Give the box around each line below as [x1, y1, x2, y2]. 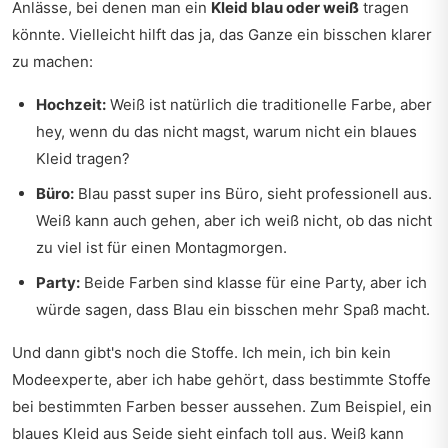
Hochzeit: [36, 95, 106, 114]
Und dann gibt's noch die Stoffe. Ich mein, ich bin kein [12, 343, 391, 362]
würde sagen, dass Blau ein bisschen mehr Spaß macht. [36, 300, 430, 319]
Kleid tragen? [36, 149, 130, 168]
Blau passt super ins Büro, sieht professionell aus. [74, 184, 432, 203]
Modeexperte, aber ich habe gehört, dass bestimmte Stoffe [12, 370, 431, 389]
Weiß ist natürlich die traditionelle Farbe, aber [106, 95, 432, 114]
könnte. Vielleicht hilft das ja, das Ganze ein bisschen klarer [12, 25, 432, 44]
